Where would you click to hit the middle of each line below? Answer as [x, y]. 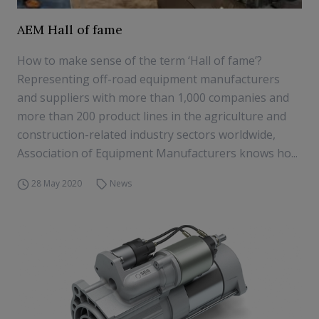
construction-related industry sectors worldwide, [146, 135]
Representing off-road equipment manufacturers [148, 79]
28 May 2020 [56, 183]
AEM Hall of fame [70, 30]
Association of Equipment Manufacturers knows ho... [157, 153]
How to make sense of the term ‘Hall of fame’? [140, 61]
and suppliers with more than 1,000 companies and [153, 98]
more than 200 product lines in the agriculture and [152, 116]
